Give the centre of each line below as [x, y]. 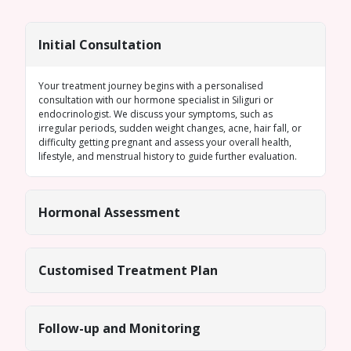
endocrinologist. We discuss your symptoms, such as [156, 114]
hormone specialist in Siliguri [199, 100]
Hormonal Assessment [109, 212]
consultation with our [86, 100]
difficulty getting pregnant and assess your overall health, [165, 142]
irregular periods [76, 128]
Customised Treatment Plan [128, 270]
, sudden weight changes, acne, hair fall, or [208, 128]
